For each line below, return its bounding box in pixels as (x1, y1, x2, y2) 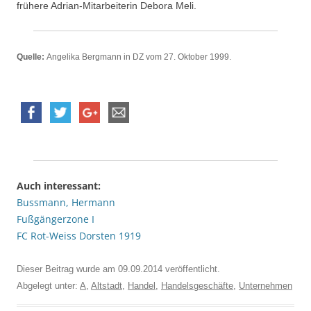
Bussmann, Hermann (17, 196, 115, 210)
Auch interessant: (17, 179, 101, 193)
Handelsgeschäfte (161, 280, 233, 292)
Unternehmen (239, 280, 292, 292)
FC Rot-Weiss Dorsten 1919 (17, 229, 141, 243)
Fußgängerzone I (17, 212, 94, 226)
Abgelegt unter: (17, 280, 80, 292)
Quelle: (17, 52, 47, 62)
